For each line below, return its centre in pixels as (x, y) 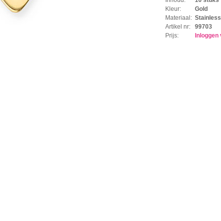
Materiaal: (179, 18)
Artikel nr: (178, 26)
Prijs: (172, 35)
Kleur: (173, 9)
